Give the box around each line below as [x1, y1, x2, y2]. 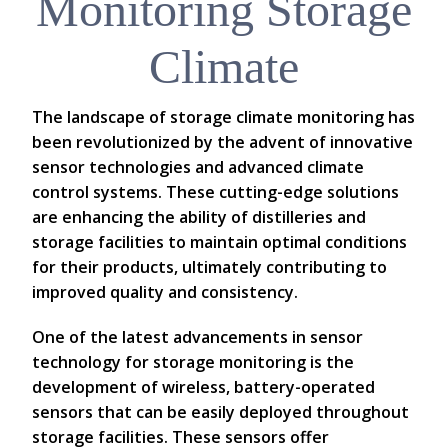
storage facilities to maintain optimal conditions [32, 231, 407, 253]
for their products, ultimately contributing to [32, 256, 387, 278]
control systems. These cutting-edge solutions [32, 181, 399, 203]
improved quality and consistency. [32, 281, 298, 303]
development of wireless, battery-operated [32, 376, 375, 398]
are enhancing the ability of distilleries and [32, 206, 366, 228]
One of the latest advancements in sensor [32, 326, 363, 348]
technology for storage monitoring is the [32, 351, 354, 373]
